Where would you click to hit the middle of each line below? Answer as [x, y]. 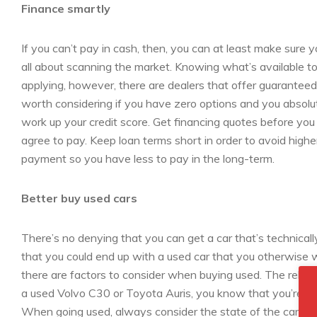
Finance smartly [66, 8]
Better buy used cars [79, 198]
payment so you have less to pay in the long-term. [148, 158]
